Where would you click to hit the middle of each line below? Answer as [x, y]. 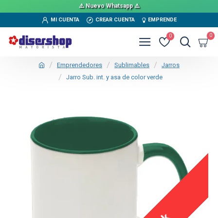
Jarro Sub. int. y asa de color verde [114, 77]
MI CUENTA [65, 20]
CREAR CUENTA [115, 20]
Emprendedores [80, 65]
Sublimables [132, 65]
